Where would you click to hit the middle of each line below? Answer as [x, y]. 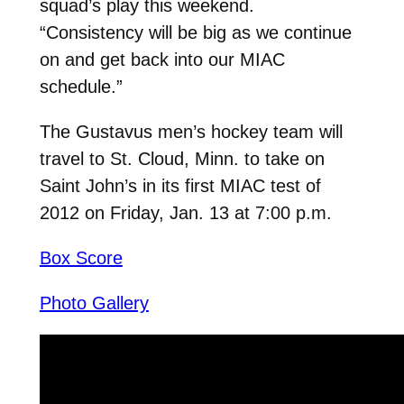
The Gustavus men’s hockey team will [191, 131]
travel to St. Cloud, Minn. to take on [182, 158]
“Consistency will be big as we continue [195, 32]
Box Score [81, 257]
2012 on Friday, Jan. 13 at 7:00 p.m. [185, 212]
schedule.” [81, 86]
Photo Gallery [94, 303]
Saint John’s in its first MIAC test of [180, 185]
